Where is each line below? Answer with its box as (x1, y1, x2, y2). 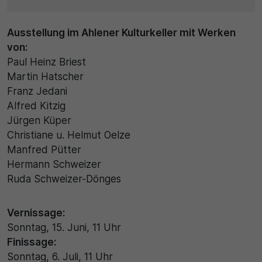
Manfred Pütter (7, 144, 81, 156)
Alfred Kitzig (7, 100, 65, 112)
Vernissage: (7, 207, 65, 219)
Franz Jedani (7, 85, 67, 98)
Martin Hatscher (7, 71, 84, 83)
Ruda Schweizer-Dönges (7, 173, 121, 185)
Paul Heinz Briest (7, 56, 86, 68)
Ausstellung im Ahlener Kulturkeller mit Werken (7, 27, 236, 39)
